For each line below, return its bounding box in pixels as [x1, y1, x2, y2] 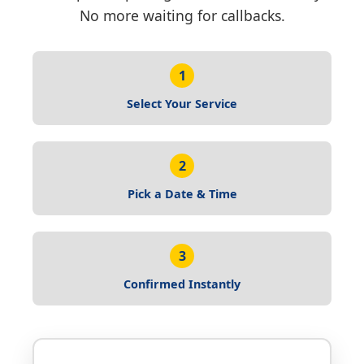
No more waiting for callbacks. [79, 6, 285, 25]
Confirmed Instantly [123, 276, 240, 292]
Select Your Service [127, 96, 237, 111]
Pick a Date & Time [127, 186, 237, 201]
